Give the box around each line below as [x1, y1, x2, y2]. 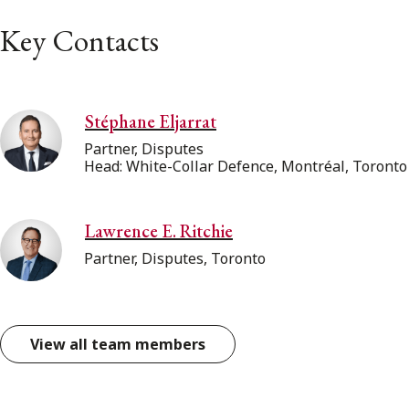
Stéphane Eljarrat [85, 109, 216, 133]
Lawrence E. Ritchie [85, 218, 233, 243]
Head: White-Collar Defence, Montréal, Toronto [84, 155, 407, 176]
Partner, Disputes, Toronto [84, 247, 266, 268]
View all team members [30, 333, 205, 354]
